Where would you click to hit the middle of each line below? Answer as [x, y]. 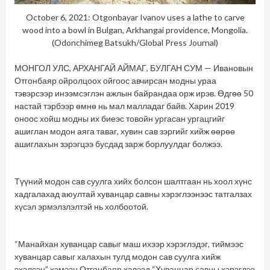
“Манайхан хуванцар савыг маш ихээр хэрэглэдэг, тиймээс [129, 244]
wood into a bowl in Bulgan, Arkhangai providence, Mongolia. [135, 30]
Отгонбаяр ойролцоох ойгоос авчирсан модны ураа [115, 81]
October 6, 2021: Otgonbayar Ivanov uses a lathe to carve [135, 17]
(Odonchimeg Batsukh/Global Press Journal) [135, 43]
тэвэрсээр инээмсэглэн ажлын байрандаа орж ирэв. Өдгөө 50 [134, 93]
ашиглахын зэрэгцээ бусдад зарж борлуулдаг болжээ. [118, 144]
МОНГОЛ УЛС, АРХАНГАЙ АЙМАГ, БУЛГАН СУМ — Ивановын [134, 68]
